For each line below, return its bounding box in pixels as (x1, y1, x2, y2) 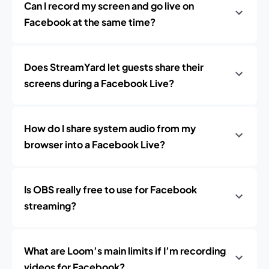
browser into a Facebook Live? (24, 138, 165, 151)
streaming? (24, 199, 76, 212)
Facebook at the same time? (24, 16, 156, 28)
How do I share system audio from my (24, 122, 196, 134)
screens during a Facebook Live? (24, 77, 174, 89)
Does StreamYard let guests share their (24, 61, 204, 73)
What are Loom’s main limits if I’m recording (24, 244, 226, 257)
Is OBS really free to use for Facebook (24, 183, 197, 196)
